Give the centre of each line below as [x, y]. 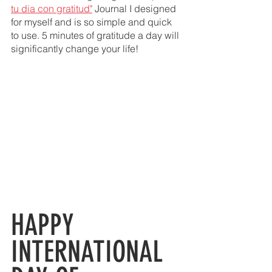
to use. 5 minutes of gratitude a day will [96, 36]
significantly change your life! [76, 49]
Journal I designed [135, 9]
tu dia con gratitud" [52, 9]
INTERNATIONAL [90, 251]
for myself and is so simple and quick [93, 22]
